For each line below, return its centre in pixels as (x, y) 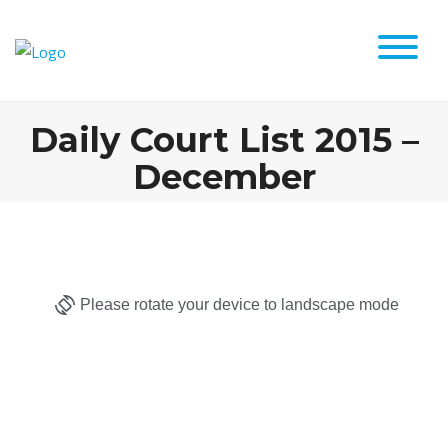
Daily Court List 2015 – (224, 140)
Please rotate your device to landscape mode (239, 304)
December (224, 177)
